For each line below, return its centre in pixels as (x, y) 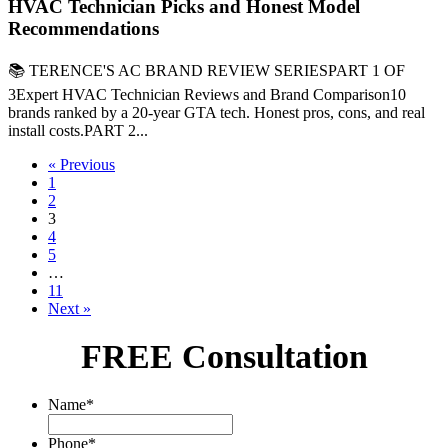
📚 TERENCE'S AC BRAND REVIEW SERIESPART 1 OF (206, 70)
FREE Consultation (224, 356)
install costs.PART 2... (78, 130)
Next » (69, 308)
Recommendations (83, 28)
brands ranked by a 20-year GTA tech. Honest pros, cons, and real (216, 112)
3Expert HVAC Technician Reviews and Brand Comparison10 (207, 94)
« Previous (81, 164)
